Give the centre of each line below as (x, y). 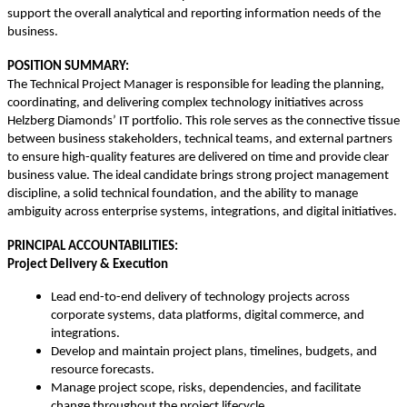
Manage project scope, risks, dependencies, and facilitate (206, 389)
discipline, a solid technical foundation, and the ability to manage (183, 194)
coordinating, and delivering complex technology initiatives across (185, 104)
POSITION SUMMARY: (68, 67)
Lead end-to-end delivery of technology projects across (200, 298)
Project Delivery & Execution (88, 265)
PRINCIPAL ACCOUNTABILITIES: (93, 247)
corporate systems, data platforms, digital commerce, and (208, 316)
